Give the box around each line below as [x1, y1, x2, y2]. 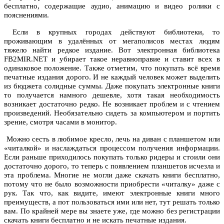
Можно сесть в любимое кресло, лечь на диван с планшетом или [4, 135, 220, 143]
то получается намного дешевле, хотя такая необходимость [4, 91, 220, 99]
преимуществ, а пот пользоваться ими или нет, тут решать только [4, 198, 220, 206]
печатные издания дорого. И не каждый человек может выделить [4, 73, 220, 81]
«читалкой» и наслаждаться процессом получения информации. [4, 144, 220, 152]
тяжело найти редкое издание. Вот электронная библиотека [4, 46, 220, 54]
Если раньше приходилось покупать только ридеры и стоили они [4, 153, 220, 161]
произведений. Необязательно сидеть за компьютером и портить [4, 109, 220, 117]
